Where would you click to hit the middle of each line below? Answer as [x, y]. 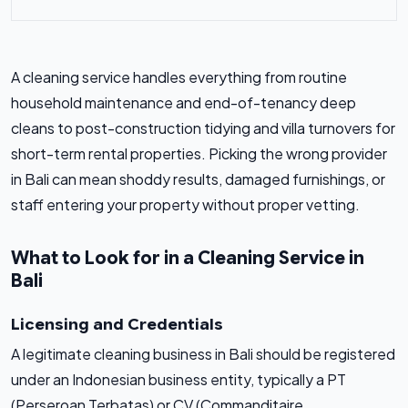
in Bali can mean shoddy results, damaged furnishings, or [198, 179]
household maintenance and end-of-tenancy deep [184, 103]
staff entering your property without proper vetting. [185, 205]
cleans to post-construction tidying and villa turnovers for [203, 128]
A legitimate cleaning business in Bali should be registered [203, 354]
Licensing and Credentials [117, 325]
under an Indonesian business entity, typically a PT [178, 380]
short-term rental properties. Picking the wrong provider [199, 154]
